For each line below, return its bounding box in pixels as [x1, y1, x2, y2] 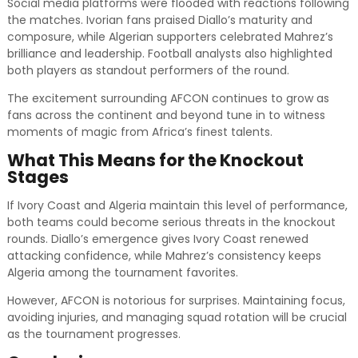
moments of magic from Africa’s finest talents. [6, 124, 272, 141]
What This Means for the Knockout [6, 149, 304, 173]
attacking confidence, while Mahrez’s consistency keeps [6, 248, 321, 265]
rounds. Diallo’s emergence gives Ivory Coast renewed [6, 231, 308, 248]
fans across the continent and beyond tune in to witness [6, 107, 325, 124]
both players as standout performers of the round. [6, 62, 289, 79]
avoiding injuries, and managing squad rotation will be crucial [6, 309, 347, 326]
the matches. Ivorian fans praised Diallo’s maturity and [6, 12, 312, 29]
